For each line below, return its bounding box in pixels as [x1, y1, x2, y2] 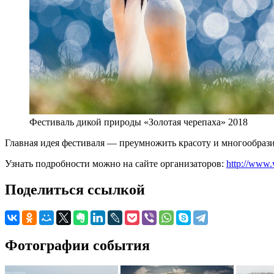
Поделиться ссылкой [5, 181, 145, 198]
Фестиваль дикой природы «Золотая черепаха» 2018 [29, 116, 248, 127]
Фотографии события [5, 237, 150, 253]
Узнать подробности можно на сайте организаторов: [5, 158, 226, 169]
